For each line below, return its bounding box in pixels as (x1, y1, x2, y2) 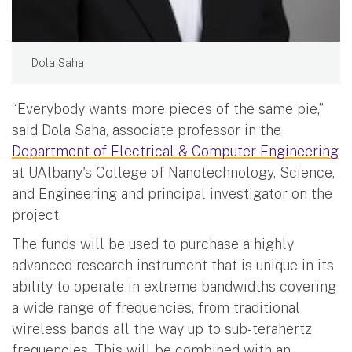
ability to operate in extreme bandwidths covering (12, 277, 336, 295)
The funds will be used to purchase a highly (12, 235, 294, 252)
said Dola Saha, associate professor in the (12, 121, 281, 138)
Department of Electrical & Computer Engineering (12, 142, 339, 159)
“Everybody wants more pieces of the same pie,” (12, 100, 323, 117)
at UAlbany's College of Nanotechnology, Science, (12, 163, 335, 181)
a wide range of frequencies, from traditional (12, 299, 300, 316)
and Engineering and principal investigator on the (12, 185, 332, 202)
